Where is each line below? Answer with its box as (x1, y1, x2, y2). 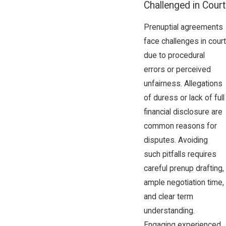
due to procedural (143, 50, 205, 60)
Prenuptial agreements (143, 22, 223, 32)
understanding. (143, 206, 195, 215)
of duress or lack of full (143, 93, 224, 102)
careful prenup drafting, (143, 163, 224, 173)
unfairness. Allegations (143, 79, 222, 88)
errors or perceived (143, 65, 211, 74)
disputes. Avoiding (143, 135, 208, 145)
